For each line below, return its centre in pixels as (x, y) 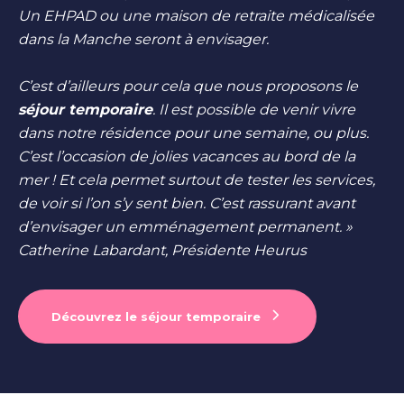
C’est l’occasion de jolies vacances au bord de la (187, 156)
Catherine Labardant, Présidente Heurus (162, 250)
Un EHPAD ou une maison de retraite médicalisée (196, 15)
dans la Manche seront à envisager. (145, 39)
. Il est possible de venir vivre (254, 109)
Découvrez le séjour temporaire (156, 316)
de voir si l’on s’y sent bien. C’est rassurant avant (187, 203)
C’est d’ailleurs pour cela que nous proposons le (188, 86)
